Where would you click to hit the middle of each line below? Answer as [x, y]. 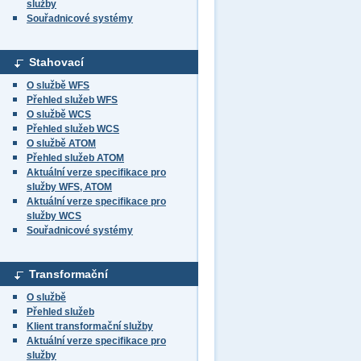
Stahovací [56, 62]
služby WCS [54, 216]
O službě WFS [58, 85]
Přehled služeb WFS [72, 100]
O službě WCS [59, 114]
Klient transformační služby [90, 326]
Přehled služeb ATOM [75, 158]
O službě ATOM [61, 143]
